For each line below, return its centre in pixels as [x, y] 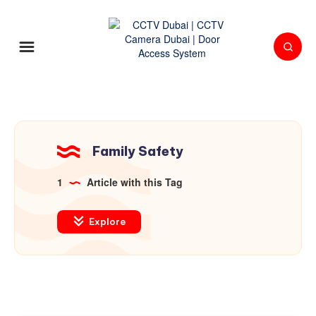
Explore [106, 221]
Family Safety [138, 151]
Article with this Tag [133, 182]
